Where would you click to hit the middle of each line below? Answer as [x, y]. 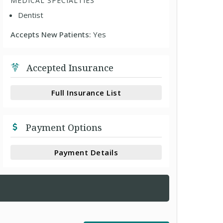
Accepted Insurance [69, 68]
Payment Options [63, 127]
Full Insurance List [86, 92]
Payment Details [86, 152]
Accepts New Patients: [52, 34]
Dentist [31, 15]
